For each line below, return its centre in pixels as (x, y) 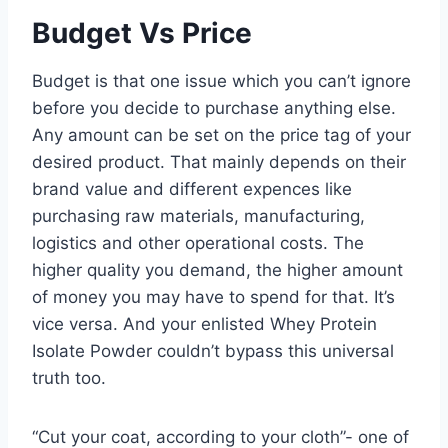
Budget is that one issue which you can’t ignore (221, 80)
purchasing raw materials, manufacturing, (198, 215)
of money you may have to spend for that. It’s (213, 296)
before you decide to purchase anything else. (214, 107)
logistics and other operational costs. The (198, 242)
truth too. (69, 377)
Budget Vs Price (142, 32)
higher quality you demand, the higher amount (217, 269)
